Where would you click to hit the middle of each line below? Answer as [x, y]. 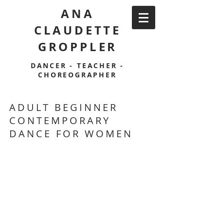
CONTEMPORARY [60, 120]
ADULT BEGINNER [64, 107]
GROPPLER [78, 47]
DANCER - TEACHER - [77, 65]
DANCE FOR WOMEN [71, 134]
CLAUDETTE [78, 30]
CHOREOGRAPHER [77, 75]
